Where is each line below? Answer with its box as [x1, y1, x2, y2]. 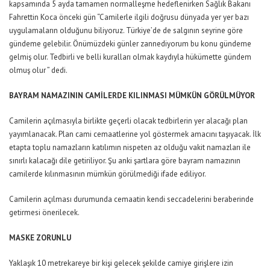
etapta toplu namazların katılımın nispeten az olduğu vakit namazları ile [9, 142, 251, 152]
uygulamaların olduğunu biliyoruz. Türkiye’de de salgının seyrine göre [9, 25, 243, 36]
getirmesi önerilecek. [9, 207, 80, 218]
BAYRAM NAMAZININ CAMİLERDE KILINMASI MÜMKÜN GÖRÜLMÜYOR [9, 90, 255, 101]
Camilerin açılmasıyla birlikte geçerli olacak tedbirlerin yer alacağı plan [9, 116, 248, 126]
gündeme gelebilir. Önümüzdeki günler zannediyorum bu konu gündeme [9, 39, 251, 49]
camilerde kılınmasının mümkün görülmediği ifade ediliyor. [9, 169, 206, 179]
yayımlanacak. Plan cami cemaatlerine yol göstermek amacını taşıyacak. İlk [9, 129, 261, 139]
